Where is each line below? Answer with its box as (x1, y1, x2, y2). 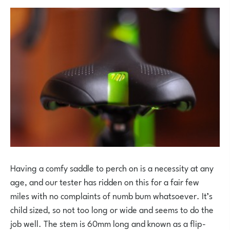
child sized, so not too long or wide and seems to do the (10, 201, 214, 216)
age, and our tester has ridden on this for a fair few (10, 174, 199, 188)
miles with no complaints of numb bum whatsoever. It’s (10, 187, 213, 202)
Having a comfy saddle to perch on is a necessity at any (10, 160, 214, 175)
